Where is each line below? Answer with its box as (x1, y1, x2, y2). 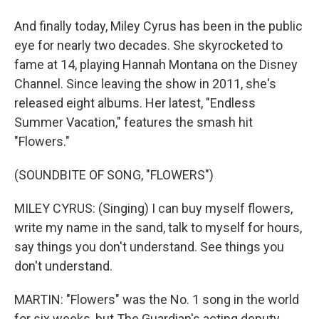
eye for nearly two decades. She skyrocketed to (14, 38, 283, 53)
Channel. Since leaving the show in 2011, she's (14, 76, 276, 91)
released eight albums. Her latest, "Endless (14, 95, 256, 110)
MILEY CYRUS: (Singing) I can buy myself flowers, (14, 201, 293, 216)
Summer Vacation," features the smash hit (14, 115, 253, 130)
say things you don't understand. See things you (14, 239, 284, 254)
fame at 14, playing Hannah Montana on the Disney (14, 57, 298, 72)
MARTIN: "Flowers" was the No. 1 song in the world (14, 292, 299, 307)
